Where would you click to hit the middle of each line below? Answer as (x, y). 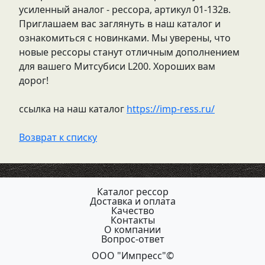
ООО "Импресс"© (132, 256)
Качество (132, 211)
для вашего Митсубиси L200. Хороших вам (117, 66)
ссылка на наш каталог (73, 109)
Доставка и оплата (132, 201)
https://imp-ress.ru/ (171, 109)
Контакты (132, 220)
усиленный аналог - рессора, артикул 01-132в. (125, 9)
